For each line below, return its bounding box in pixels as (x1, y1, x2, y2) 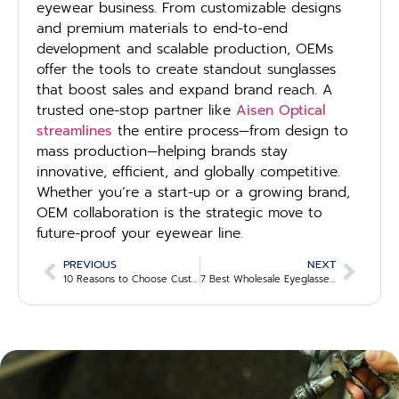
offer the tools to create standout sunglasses (37, 58, 336, 80)
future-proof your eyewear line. (37, 222, 243, 244)
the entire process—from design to (112, 119, 348, 142)
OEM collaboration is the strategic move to (37, 201, 322, 224)
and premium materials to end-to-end (37, 17, 288, 39)
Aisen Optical (236, 99, 326, 121)
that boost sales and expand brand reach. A (37, 78, 332, 101)
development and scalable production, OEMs (37, 37, 333, 60)
